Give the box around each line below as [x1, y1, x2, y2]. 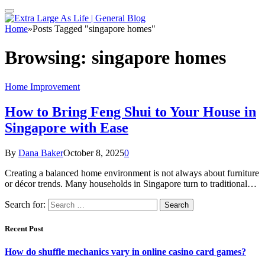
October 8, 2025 [63, 147, 124, 158]
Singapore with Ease [5, 119, 128, 135]
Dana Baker [18, 147, 63, 158]
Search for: [5, 199, 46, 209]
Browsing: [5, 47, 92, 69]
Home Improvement [5, 81, 80, 92]
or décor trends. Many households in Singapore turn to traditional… [5, 178, 257, 189]
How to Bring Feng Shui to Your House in [5, 104, 256, 119]
